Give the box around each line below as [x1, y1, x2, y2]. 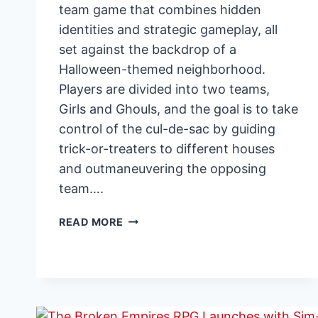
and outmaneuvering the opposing [59, 160, 266, 176]
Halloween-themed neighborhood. [59, 61, 265, 77]
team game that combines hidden [59, 1, 261, 17]
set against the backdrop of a [59, 41, 236, 57]
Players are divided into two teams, [59, 81, 270, 97]
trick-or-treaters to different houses [59, 141, 275, 156]
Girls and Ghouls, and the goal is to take [59, 101, 298, 116]
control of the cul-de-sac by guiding [59, 121, 275, 136]
